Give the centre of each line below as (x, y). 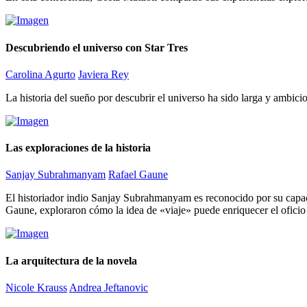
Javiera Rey (103, 74)
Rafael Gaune (138, 175)
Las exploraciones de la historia (78, 148)
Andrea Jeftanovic (109, 287)
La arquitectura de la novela (71, 260)
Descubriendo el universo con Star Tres (97, 47)
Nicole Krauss (36, 287)
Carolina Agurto (40, 74)
